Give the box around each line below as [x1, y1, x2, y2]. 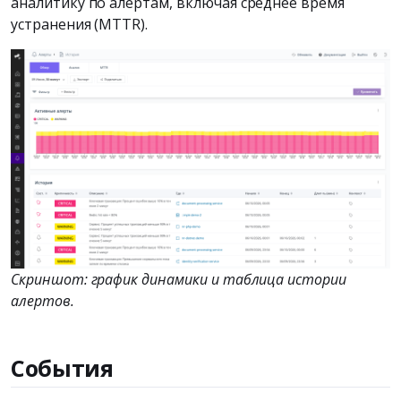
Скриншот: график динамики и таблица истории [11, 269, 346, 290]
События [11, 353, 114, 384]
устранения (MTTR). [11, 14, 149, 35]
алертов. [11, 291, 74, 311]
